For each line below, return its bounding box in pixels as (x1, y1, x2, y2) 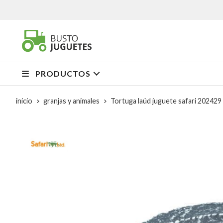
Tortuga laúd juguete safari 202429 (111, 96, 222, 105)
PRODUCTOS (35, 68, 91, 78)
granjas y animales (43, 96, 100, 105)
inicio (16, 96, 32, 105)
